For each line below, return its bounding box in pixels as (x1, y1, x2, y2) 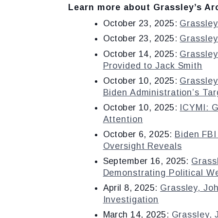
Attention (103, 114, 143, 124)
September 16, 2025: (103, 156, 192, 166)
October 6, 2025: (103, 129, 175, 139)
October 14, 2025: (103, 49, 180, 59)
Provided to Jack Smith (103, 60, 202, 71)
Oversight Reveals (103, 141, 182, 151)
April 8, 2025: (103, 182, 161, 193)
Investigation (103, 194, 159, 204)
